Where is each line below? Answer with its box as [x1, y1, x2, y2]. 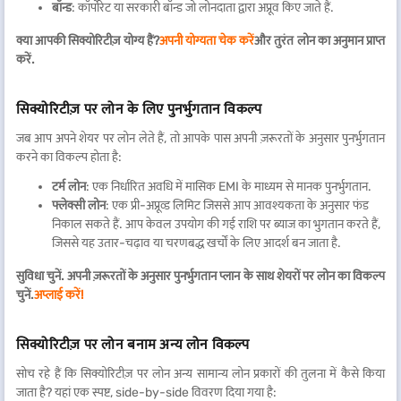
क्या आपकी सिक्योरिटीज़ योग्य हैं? [16, 33, 159, 48]
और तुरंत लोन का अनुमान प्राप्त [254, 33, 386, 48]
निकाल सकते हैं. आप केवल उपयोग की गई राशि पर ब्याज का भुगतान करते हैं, [52, 217, 380, 232]
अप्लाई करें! [34, 287, 83, 303]
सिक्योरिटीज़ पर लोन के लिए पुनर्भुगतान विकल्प [16, 100, 262, 117]
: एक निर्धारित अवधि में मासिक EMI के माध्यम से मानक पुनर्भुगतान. [86, 179, 371, 194]
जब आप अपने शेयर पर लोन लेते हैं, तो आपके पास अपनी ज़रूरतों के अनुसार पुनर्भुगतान [16, 131, 385, 146]
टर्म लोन [52, 179, 86, 194]
